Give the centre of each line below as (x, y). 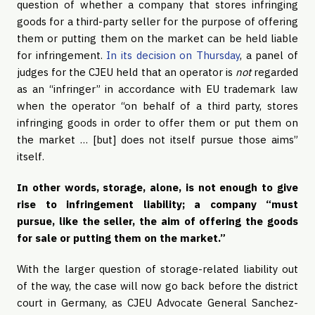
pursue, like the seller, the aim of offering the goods (157, 221)
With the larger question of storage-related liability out (157, 269)
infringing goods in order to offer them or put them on (157, 123)
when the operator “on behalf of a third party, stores (157, 106)
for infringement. (62, 55)
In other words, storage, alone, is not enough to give (157, 187)
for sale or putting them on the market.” (123, 238)
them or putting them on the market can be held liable (157, 38)
